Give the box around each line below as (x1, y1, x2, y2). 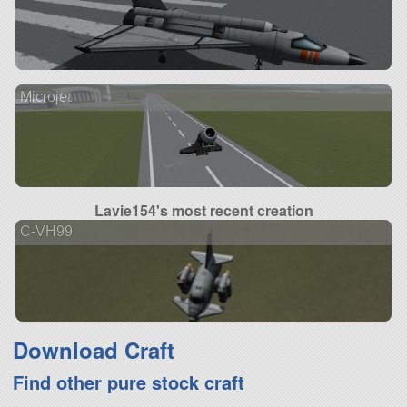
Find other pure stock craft (12, 368, 244, 395)
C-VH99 (19, 223, 73, 240)
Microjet (19, 89, 71, 105)
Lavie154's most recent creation (94, 199, 313, 221)
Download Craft (12, 333, 174, 365)
